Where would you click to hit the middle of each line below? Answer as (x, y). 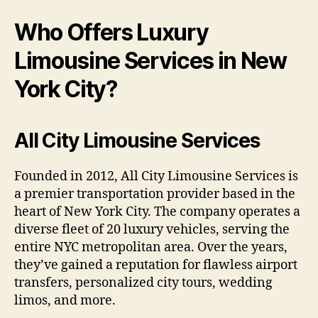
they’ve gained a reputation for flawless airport (156, 265)
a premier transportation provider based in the (155, 194)
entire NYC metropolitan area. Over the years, (151, 247)
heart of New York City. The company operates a (157, 212)
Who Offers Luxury (111, 32)
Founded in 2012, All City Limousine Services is (156, 176)
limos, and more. (65, 300)
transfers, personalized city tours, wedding (143, 283)
